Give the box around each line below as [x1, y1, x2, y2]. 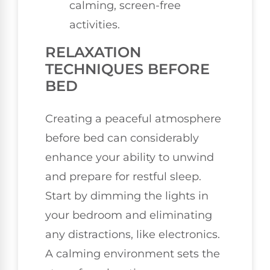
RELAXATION [45, 43, 141, 61]
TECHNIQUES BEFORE [45, 60, 210, 78]
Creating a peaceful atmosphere [45, 112, 221, 126]
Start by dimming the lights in [45, 189, 209, 203]
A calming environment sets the [45, 247, 220, 261]
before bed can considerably [45, 131, 199, 145]
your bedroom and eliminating [45, 209, 212, 222]
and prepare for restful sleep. [45, 170, 201, 184]
